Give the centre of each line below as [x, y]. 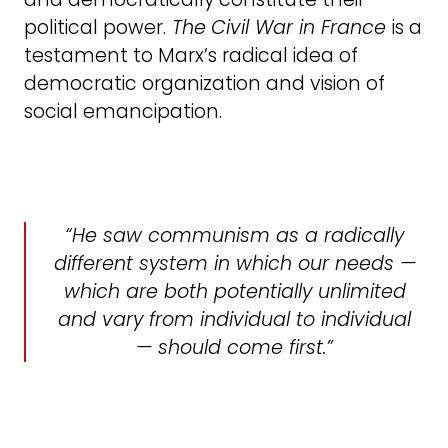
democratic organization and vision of [204, 83]
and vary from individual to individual [235, 319]
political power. [95, 27]
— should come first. [231, 347]
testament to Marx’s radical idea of [191, 55]
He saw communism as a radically [238, 235]
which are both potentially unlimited [234, 291]
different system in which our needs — [234, 263]
